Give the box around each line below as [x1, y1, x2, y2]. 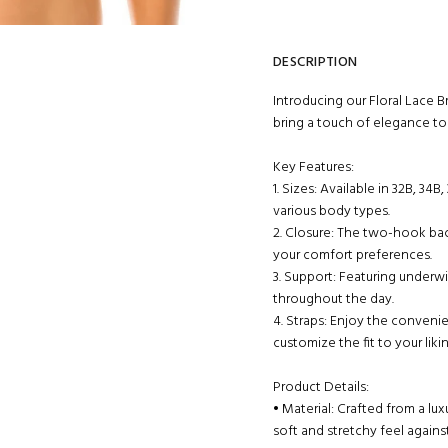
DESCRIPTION [273, 51, 358, 74]
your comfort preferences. [273, 244, 432, 267]
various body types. [273, 200, 390, 223]
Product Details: [273, 376, 369, 399]
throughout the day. [273, 288, 394, 311]
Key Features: [273, 156, 354, 179]
